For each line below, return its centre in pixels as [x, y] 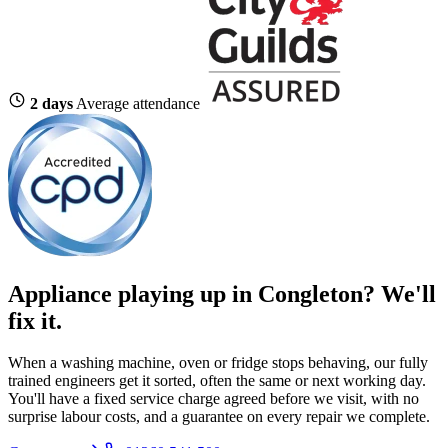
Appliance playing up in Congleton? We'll [222, 293]
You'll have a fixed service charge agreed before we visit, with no [213, 399]
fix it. [35, 320]
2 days [51, 103]
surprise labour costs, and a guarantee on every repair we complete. [219, 417]
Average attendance [138, 103]
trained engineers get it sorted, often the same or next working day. [217, 381]
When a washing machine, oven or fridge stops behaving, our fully [218, 363]
